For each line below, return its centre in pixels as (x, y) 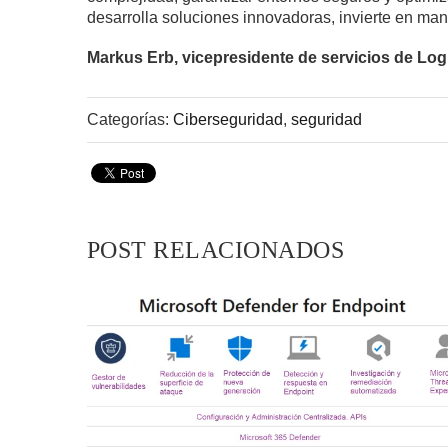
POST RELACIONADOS (216, 249)
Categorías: (130, 119)
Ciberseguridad (228, 119)
